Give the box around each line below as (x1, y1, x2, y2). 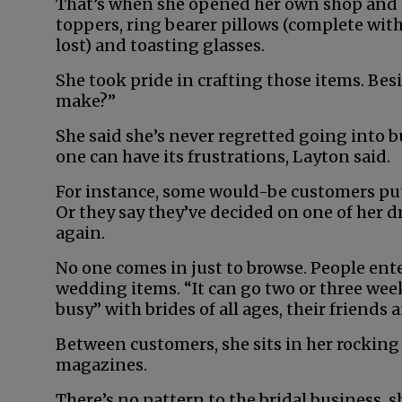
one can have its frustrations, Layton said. (56, 146, 390, 167)
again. (56, 223, 105, 243)
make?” (56, 91, 116, 111)
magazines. (56, 354, 147, 375)
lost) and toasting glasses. (56, 35, 265, 56)
